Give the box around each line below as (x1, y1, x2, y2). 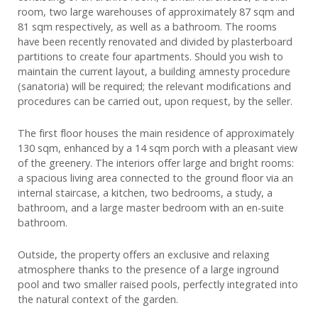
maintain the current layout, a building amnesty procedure (18, 65, 290, 79)
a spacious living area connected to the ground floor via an (18, 171, 293, 185)
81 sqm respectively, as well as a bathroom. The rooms (18, 20, 277, 34)
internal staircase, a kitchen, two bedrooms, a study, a (18, 186, 273, 200)
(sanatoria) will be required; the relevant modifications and (18, 79, 291, 94)
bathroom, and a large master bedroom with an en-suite (18, 201, 284, 215)
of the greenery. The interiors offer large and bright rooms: (18, 156, 294, 170)
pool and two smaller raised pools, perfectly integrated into (18, 278, 298, 292)
